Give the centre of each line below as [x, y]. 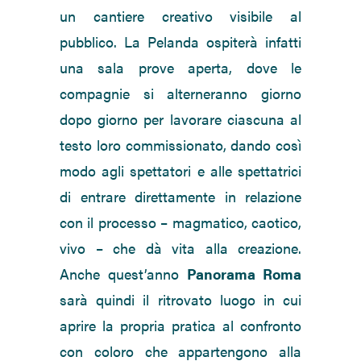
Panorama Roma [244, 274]
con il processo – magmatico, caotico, [180, 222]
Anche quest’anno [123, 274]
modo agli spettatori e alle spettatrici [180, 171]
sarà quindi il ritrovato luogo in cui [180, 300]
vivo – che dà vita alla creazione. [180, 248]
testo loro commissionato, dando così [180, 145]
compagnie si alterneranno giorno [180, 93]
